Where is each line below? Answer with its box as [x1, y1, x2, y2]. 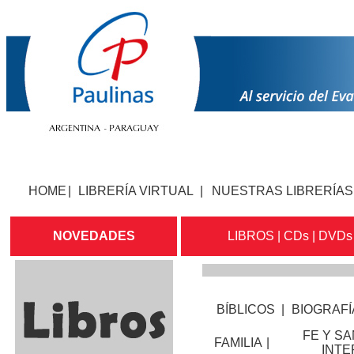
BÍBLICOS [217, 303, 275, 316]
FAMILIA [214, 336, 262, 349]
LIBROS [228, 229, 274, 243]
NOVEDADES [52, 229, 135, 243]
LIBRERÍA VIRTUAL [77, 184, 194, 198]
